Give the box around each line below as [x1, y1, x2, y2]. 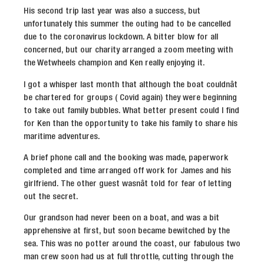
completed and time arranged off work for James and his [24, 166, 231, 175]
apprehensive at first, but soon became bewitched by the [24, 227, 230, 236]
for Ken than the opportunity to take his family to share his [24, 119, 237, 128]
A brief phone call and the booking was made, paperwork [24, 153, 228, 162]
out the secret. [24, 192, 78, 201]
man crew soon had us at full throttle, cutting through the [24, 253, 233, 262]
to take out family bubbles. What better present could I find [24, 106, 239, 115]
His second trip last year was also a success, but [24, 7, 200, 16]
